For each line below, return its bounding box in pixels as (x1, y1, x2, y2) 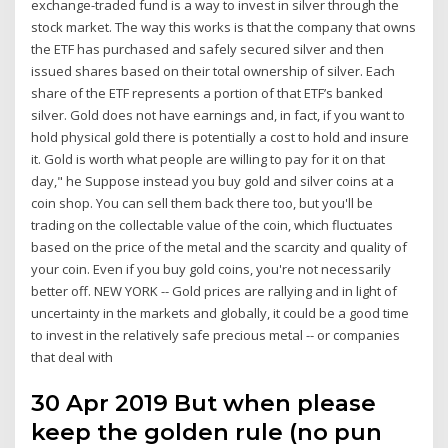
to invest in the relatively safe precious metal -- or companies (31, 326, 401, 345)
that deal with (31, 348, 114, 367)
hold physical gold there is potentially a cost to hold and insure (31, 128, 410, 147)
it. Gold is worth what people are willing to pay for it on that (31, 150, 386, 169)
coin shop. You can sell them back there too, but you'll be (31, 194, 374, 213)
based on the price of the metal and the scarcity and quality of (31, 238, 408, 257)
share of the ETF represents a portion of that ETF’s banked (31, 84, 384, 103)
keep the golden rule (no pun (31, 417, 383, 446)
